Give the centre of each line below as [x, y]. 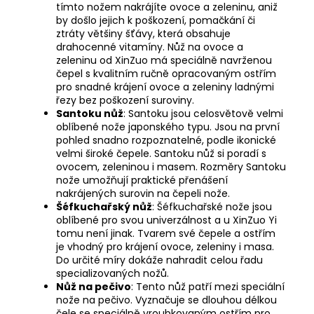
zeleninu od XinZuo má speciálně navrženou [164, 60]
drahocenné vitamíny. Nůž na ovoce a [150, 47]
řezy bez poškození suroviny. [125, 100]
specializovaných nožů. [112, 273]
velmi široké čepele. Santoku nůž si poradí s [161, 153]
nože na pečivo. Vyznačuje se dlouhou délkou [166, 300]
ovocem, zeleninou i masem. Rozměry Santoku [171, 166]
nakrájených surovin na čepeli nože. [143, 193]
